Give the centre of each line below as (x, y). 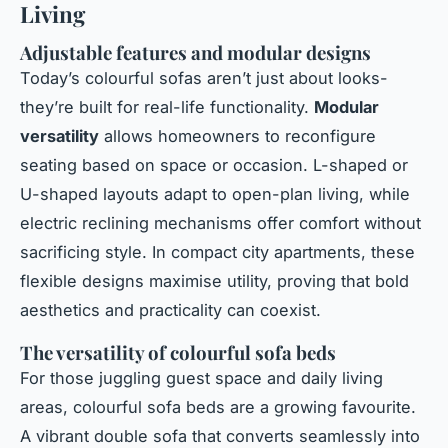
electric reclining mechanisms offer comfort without (220, 222)
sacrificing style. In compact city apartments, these (217, 251)
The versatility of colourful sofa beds (178, 352)
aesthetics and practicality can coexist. (170, 309)
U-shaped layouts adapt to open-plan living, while (215, 193)
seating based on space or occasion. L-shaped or (214, 164)
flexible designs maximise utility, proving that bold (214, 280)
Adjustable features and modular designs (195, 52)
